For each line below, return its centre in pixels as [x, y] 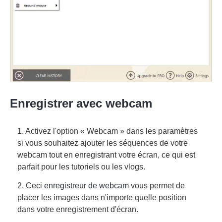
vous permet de [157, 186]
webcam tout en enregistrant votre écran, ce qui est [106, 155]
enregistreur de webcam [86, 186]
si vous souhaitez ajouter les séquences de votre [103, 143]
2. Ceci [31, 186]
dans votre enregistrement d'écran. [78, 210]
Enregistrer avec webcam [81, 104]
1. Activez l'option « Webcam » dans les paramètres [108, 131]
